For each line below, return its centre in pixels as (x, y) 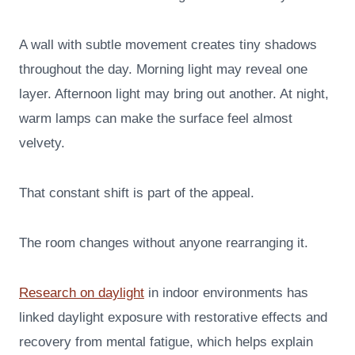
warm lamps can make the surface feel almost (156, 119)
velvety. (42, 143)
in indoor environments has (226, 293)
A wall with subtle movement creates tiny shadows (168, 45)
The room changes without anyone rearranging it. (164, 243)
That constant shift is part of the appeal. (137, 193)
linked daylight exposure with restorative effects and (173, 318)
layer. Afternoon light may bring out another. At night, (174, 94)
